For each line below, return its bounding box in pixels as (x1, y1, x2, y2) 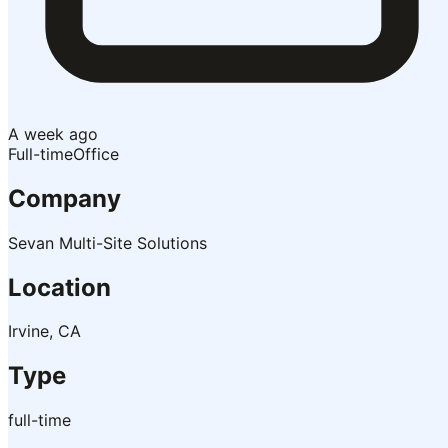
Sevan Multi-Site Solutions (8, 232, 207, 253)
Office (73, 143, 119, 164)
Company (8, 183, 121, 213)
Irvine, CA (8, 321, 81, 342)
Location (8, 272, 111, 302)
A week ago (8, 123, 98, 144)
